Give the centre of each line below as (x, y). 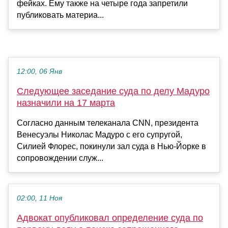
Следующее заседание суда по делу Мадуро (113, 91)
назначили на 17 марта (66, 103)
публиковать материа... (60, 15)
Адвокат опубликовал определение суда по (110, 218)
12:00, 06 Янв (39, 72)
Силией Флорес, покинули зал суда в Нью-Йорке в (111, 147)
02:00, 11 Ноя (39, 198)
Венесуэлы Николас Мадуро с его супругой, (99, 135)
